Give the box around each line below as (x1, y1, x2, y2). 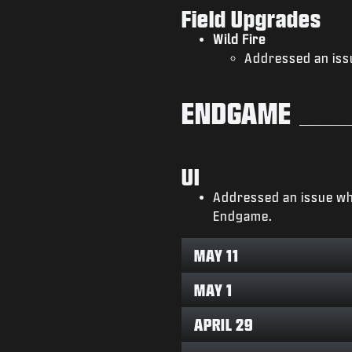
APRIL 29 (193, 315, 254, 333)
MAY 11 (193, 246, 239, 264)
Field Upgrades (181, 5, 326, 31)
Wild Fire (212, 31, 266, 46)
